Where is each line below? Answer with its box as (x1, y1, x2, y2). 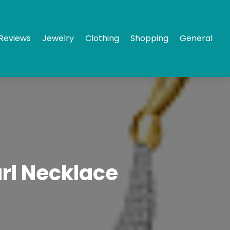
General (180, 32, 213, 44)
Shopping (130, 32, 169, 44)
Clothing (85, 32, 120, 44)
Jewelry (42, 32, 74, 44)
